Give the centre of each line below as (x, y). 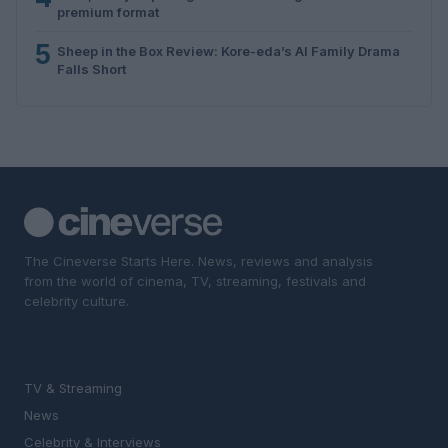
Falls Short (91, 68)
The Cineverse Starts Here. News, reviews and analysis (198, 260)
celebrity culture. (76, 300)
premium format (108, 11)
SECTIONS (57, 360)
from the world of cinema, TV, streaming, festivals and (195, 280)
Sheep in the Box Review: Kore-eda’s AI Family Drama (228, 50)
